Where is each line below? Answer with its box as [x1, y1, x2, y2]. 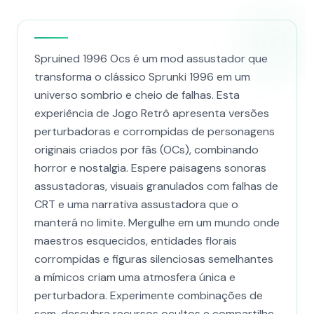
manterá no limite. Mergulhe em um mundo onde [34, 215, 280, 230]
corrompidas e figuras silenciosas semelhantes [34, 252, 273, 266]
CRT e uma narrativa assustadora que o [34, 197, 238, 212]
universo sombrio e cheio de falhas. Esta [34, 88, 240, 102]
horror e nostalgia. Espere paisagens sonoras [34, 161, 266, 175]
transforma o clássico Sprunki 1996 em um [34, 69, 250, 84]
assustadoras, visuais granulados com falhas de [34, 179, 278, 193]
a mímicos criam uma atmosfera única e [34, 270, 235, 285]
